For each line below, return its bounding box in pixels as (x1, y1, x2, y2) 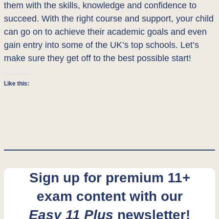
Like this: (4, 80, 29, 87)
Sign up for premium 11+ (29, 169, 190, 185)
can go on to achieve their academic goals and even (4, 26, 207, 37)
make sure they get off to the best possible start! (4, 53, 191, 63)
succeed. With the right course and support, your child (4, 13, 214, 23)
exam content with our (36, 188, 183, 204)
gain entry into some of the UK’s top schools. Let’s (4, 40, 199, 50)
